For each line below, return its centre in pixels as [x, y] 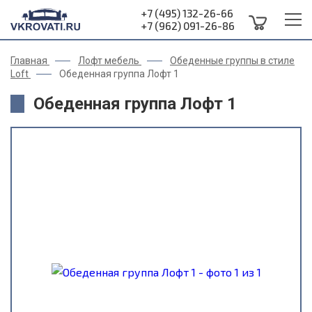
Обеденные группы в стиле [232, 61]
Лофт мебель [109, 61]
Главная [29, 61]
